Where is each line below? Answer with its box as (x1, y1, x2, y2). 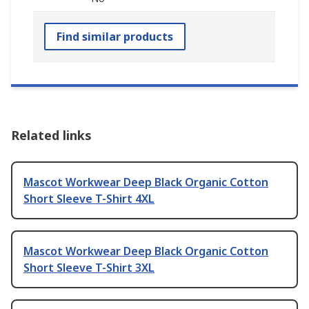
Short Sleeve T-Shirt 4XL (23, 191, 154, 207)
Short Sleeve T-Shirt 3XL (23, 260, 154, 276)
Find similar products (57, 29, 173, 45)
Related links (11, 127, 92, 144)
